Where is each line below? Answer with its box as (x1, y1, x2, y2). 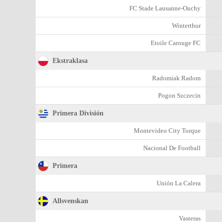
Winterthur (172, 22, 201, 29)
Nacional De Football (143, 144, 201, 152)
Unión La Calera (157, 179, 201, 187)
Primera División (53, 110, 104, 117)
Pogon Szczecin (158, 92, 201, 99)
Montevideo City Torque (134, 127, 201, 134)
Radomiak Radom (152, 74, 201, 82)
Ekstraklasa (53, 57, 88, 64)
